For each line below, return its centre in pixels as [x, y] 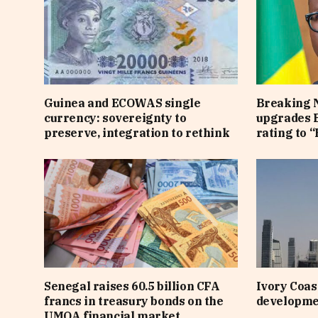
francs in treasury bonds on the [134, 301]
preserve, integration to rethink [137, 133]
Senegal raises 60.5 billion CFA [132, 286]
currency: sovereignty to [115, 118]
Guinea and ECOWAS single [122, 103]
